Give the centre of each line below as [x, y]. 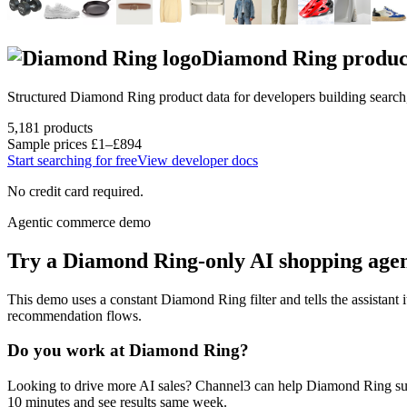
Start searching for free [72, 160]
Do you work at [68, 351]
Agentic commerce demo [79, 222]
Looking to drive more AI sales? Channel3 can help [155, 386]
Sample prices [49, 144]
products [66, 127]
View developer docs [198, 160]
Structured [39, 96]
